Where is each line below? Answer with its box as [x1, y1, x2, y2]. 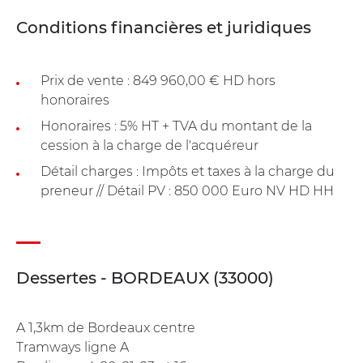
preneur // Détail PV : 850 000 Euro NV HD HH [41, 182, 334, 199]
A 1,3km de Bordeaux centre [16, 319, 195, 335]
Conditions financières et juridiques [16, 17, 311, 37]
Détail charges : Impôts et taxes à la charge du [41, 163, 335, 179]
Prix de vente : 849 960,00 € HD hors [41, 72, 275, 88]
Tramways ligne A [16, 339, 129, 355]
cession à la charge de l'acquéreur [41, 137, 258, 153]
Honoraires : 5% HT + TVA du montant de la [41, 117, 312, 134]
